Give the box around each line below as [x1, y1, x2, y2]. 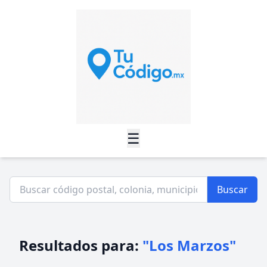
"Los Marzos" [142, 235, 236, 255]
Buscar [217, 183, 248, 196]
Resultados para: [19, 235, 142, 255]
